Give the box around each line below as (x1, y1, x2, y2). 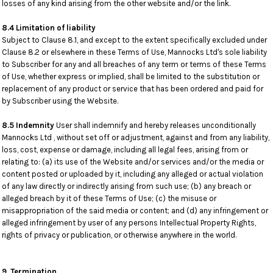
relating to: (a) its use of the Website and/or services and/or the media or (2, 157, 264, 166)
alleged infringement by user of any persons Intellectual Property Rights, (2, 218, 256, 227)
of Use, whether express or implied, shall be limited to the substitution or (2, 72, 260, 81)
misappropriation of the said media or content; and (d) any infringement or (2, 206, 268, 215)
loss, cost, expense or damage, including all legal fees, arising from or (2, 145, 248, 154)
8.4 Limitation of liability (2, 23, 96, 32)
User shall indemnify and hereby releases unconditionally (54, 121, 256, 130)
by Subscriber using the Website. (2, 96, 118, 105)
